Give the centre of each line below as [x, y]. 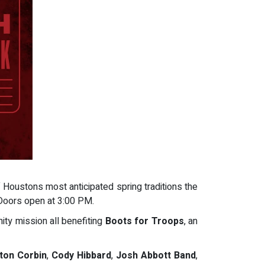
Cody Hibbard [81, 256]
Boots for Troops [144, 222]
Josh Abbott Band [156, 256]
